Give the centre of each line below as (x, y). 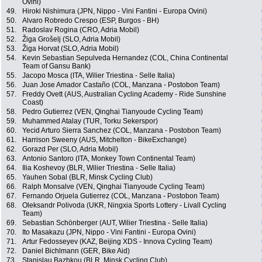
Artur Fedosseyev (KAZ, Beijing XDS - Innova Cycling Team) (117, 242)
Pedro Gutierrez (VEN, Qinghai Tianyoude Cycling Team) (113, 112)
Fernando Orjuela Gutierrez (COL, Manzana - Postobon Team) (121, 196)
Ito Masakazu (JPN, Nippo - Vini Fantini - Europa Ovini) (109, 232)
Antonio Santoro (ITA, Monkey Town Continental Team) (109, 159)
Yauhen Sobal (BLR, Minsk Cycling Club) (87, 177)
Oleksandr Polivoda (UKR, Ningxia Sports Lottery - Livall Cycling (124, 206)
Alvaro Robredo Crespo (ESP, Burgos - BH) (91, 21)
